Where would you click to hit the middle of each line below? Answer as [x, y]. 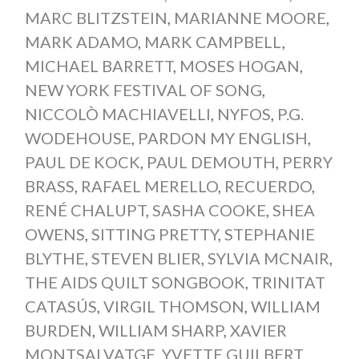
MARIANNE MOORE [250, 18]
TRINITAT [288, 282]
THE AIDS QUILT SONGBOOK [135, 282]
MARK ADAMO [81, 42]
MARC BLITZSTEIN [96, 18]
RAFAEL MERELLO [149, 186]
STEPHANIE [269, 234]
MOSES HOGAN [239, 66]
